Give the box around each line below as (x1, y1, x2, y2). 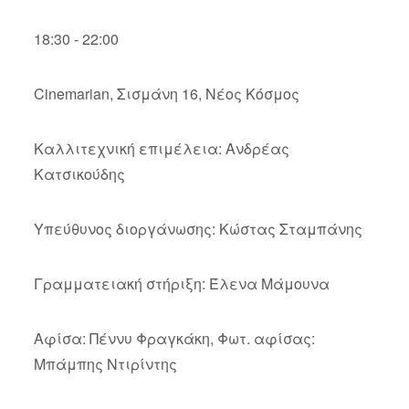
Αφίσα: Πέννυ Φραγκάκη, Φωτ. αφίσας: (33, 327, 315, 349)
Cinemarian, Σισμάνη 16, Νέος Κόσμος (33, 82, 299, 104)
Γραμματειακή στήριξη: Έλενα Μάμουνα (33, 272, 330, 294)
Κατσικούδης (33, 163, 125, 184)
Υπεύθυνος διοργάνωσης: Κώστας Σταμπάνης (33, 217, 362, 239)
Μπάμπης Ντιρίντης (33, 352, 177, 374)
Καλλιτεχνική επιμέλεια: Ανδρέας (33, 137, 289, 159)
